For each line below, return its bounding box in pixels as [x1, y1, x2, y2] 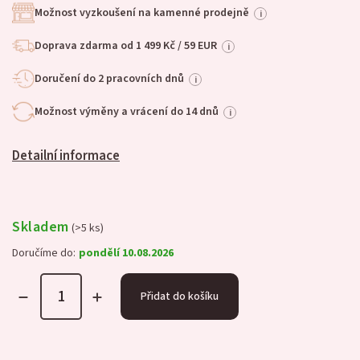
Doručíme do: [12, 244, 76, 261]
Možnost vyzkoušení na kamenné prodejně [35, 5, 249, 21]
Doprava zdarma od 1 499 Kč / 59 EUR [35, 38, 217, 54]
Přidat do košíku [141, 288, 219, 305]
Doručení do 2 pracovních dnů [35, 71, 184, 87]
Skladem [12, 215, 69, 237]
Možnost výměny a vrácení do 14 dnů [35, 104, 219, 120]
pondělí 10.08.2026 [79, 244, 174, 261]
